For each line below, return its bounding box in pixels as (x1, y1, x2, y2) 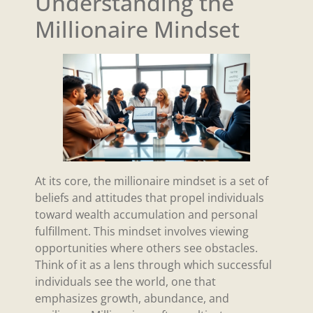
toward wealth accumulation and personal (35, 206, 258, 222)
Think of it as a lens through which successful (35, 256, 272, 272)
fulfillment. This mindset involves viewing (35, 223, 249, 239)
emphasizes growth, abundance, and (35, 290, 229, 306)
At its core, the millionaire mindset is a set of (35, 173, 268, 189)
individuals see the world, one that (35, 273, 216, 289)
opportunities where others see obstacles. (35, 240, 258, 256)
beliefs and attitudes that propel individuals (35, 189, 264, 205)
